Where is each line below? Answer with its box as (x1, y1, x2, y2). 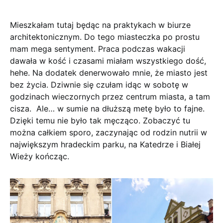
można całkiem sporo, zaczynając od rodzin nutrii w (10, 127, 207, 137)
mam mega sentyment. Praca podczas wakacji (10, 43, 185, 54)
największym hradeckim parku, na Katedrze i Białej (10, 139, 201, 149)
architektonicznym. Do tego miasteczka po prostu (10, 31, 200, 42)
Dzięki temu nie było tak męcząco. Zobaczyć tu (10, 115, 190, 125)
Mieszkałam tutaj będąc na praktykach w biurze (10, 19, 191, 30)
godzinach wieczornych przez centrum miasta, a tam (10, 91, 210, 102)
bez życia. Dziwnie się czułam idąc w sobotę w (10, 79, 188, 90)
